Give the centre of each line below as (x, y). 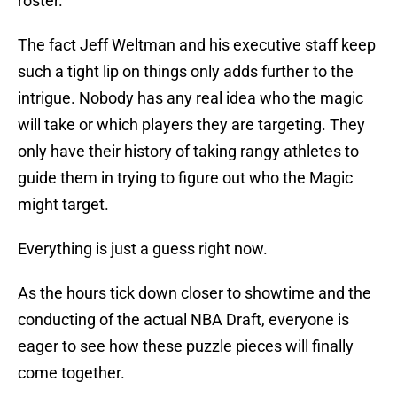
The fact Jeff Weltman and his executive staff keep (197, 45)
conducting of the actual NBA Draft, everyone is (183, 320)
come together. (71, 373)
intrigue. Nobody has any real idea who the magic (191, 98)
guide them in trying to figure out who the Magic (185, 178)
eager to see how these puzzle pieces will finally (186, 346)
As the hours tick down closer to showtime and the (195, 293)
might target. (63, 205)
